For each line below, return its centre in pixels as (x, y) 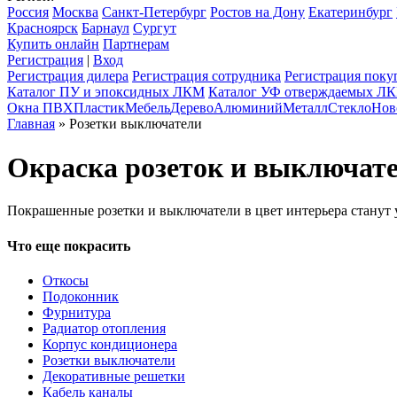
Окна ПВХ (40, 108)
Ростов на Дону (257, 12)
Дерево (192, 108)
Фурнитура (77, 312)
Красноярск (43, 28)
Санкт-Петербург (154, 12)
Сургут (155, 28)
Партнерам (136, 44)
